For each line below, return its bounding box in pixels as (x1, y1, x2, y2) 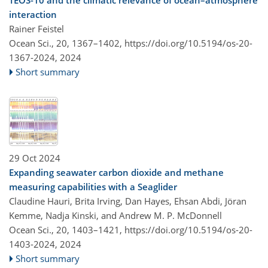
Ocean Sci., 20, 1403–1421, (9, 223, 124, 236)
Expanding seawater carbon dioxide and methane (9, 166, 224, 178)
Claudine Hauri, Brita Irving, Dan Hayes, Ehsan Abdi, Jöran (9, 194, 246, 207)
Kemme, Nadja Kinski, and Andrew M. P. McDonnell (9, 209, 222, 221)
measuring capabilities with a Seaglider (9, 180, 177, 193)
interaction (9, 8, 57, 20)
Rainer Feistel (9, 23, 64, 35)
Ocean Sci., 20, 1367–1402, (9, 37, 124, 49)
